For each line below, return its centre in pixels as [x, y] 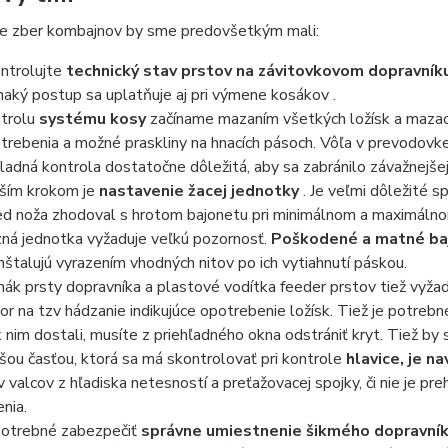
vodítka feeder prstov [299, 287]
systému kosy [92, 119]
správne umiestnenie [223, 431]
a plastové [182, 287]
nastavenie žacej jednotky [198, 191]
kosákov [299, 95]
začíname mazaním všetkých [247, 119]
